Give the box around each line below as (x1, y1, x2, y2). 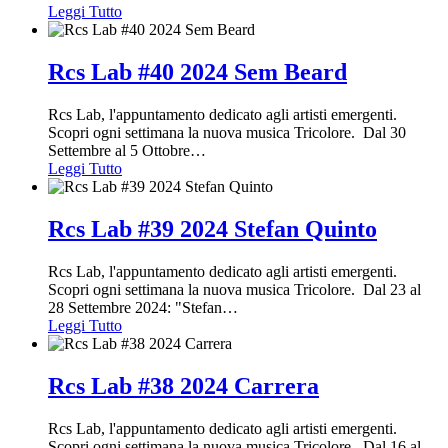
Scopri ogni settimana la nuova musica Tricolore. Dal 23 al (48, 281, 421, 299)
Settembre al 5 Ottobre (48, 142, 190, 160)
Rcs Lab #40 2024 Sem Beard (48, 59, 347, 86)
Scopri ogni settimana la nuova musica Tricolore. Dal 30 (48, 124, 406, 142)
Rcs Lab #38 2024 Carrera (48, 372, 319, 399)
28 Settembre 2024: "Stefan (48, 299, 222, 317)
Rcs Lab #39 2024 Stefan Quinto (48, 216, 377, 243)
